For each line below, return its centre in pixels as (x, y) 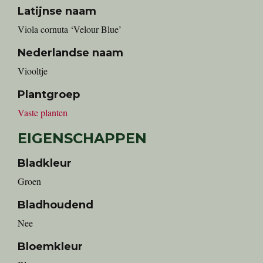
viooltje (36, 71)
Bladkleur (45, 163)
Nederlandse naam (70, 53)
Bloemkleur (50, 247)
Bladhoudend (55, 205)
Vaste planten (43, 112)
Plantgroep (49, 95)
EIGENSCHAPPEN (82, 138)
